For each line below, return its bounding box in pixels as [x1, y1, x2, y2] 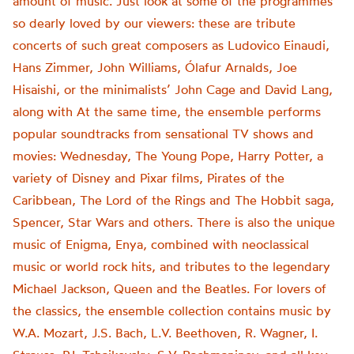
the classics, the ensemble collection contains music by [13, 303, 331, 318]
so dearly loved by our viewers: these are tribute [13, 15, 296, 31]
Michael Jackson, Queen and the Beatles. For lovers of [13, 281, 326, 296]
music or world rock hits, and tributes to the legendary [13, 258, 330, 274]
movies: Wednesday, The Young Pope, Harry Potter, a [13, 148, 323, 164]
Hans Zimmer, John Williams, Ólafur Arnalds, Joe [13, 59, 297, 75]
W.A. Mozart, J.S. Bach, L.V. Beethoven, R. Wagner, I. [13, 325, 318, 341]
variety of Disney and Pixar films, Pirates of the [13, 170, 284, 186]
